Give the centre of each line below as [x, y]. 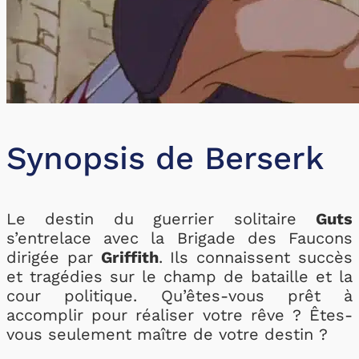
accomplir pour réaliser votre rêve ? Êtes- [179, 315]
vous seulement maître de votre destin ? [167, 334]
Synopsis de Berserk [165, 158]
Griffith [129, 257]
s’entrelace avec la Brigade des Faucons [179, 238]
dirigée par [54, 257]
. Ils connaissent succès [256, 257]
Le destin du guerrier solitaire [161, 219]
